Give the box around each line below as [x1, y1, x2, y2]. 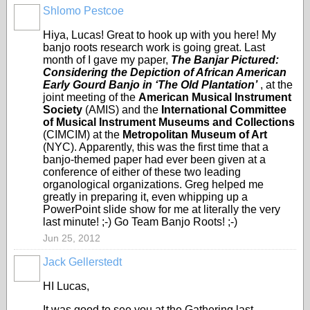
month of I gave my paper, [43, 54, 171, 66]
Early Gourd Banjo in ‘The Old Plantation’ [43, 79, 257, 91]
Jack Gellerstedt [43, 256, 122, 268]
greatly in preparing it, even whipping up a [43, 191, 248, 203]
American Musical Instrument [138, 91, 291, 103]
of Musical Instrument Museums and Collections [43, 116, 295, 128]
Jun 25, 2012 [43, 232, 100, 244]
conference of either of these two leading [43, 166, 241, 178]
